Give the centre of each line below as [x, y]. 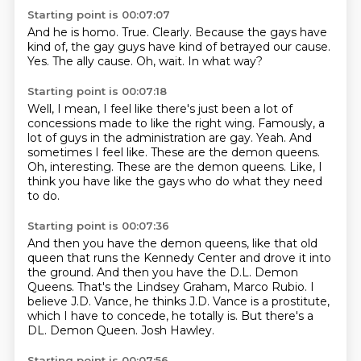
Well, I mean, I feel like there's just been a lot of [160, 109]
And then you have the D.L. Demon [197, 272]
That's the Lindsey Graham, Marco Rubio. [193, 287]
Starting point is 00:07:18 [97, 91]
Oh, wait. [162, 61]
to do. [43, 196]
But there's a [277, 316]
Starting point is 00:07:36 [98, 226]
